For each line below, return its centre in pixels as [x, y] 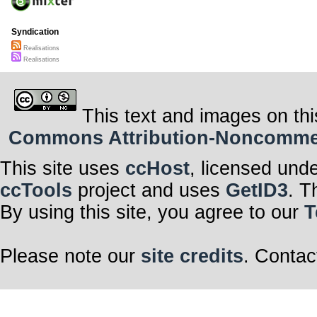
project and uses [149, 190]
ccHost [157, 168]
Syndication [35, 32]
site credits [192, 256]
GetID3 [257, 190]
